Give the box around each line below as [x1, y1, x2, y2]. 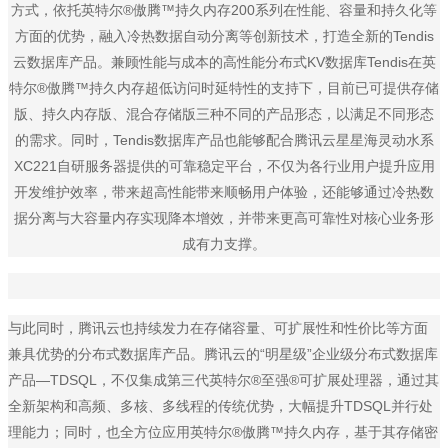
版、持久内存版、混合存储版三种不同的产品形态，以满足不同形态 [14, 106, 434, 123]
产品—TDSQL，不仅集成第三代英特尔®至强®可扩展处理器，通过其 [8, 372, 439, 389]
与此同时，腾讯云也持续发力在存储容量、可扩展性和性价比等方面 [8, 320, 428, 337]
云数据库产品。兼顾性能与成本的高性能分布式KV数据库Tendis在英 [12, 54, 436, 71]
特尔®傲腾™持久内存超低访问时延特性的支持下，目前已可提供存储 [9, 80, 439, 97]
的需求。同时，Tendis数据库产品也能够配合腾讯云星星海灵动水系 [14, 132, 434, 149]
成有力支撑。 [182, 236, 266, 253]
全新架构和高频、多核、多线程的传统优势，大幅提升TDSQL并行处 [8, 398, 433, 415]
